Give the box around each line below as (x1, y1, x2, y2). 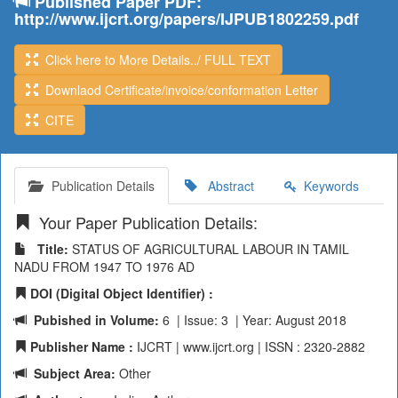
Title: (27, 240, 68, 258)
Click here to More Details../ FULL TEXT (38, 51, 271, 68)
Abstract (197, 177, 254, 195)
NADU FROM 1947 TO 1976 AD (14, 258, 195, 275)
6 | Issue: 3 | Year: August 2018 (159, 311, 346, 329)
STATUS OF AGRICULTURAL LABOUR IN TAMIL (68, 240, 349, 258)
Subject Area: (27, 364, 115, 382)
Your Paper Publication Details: (30, 211, 258, 234)
